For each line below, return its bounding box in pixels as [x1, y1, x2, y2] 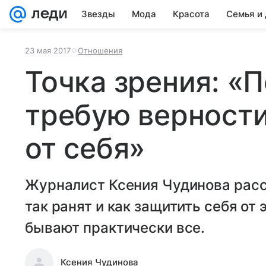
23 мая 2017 [25, 46, 71, 55]
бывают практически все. [25, 219, 205, 236]
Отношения [78, 46, 122, 55]
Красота [173, 8, 210, 20]
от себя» [25, 131, 145, 166]
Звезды [81, 8, 115, 20]
